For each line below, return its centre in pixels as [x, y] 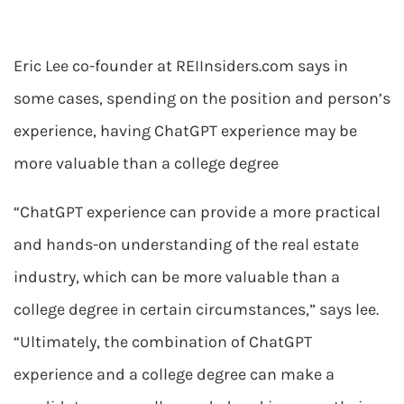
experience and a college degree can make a [174, 374]
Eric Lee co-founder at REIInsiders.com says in [181, 66]
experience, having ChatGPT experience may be [185, 131]
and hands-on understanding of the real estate [186, 244]
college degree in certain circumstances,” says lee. [196, 309]
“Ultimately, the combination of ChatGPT [163, 342]
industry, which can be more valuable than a [177, 277]
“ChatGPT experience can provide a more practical [197, 212]
